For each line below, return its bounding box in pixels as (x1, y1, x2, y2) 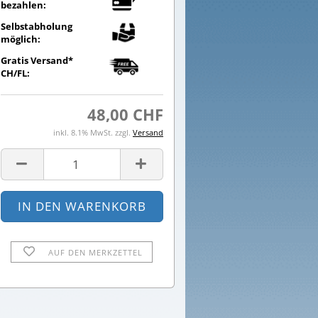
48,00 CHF (87, 104, 163, 125)
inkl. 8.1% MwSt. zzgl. (53, 127, 133, 138)
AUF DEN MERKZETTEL (48, 247, 143, 258)
